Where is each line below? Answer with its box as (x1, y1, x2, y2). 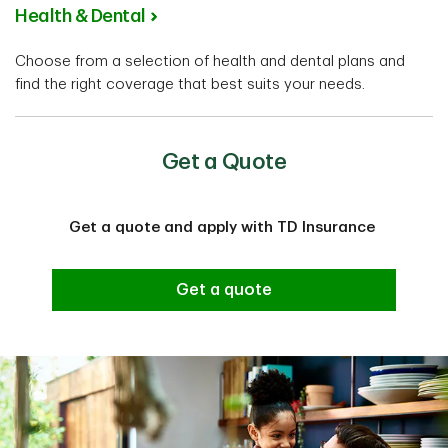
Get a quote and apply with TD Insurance (69, 219, 379, 235)
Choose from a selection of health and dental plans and (15, 53, 405, 69)
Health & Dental (15, 6, 146, 25)
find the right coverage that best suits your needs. (15, 76, 365, 92)
